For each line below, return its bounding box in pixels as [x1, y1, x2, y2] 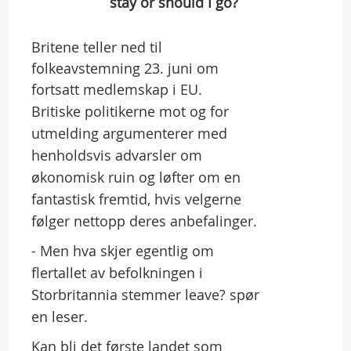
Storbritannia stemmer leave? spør [31, 284, 259, 304]
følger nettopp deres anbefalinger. [31, 211, 257, 230]
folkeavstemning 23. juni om [31, 58, 219, 78]
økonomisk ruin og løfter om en [31, 167, 241, 186]
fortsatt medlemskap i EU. [31, 79, 202, 99]
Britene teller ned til [31, 37, 162, 56]
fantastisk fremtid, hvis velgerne [31, 189, 241, 208]
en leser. [31, 306, 88, 326]
